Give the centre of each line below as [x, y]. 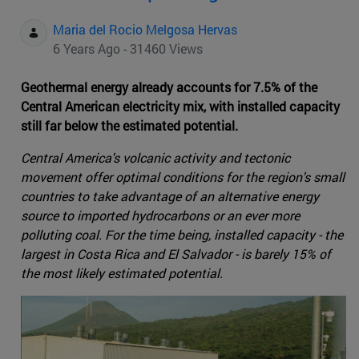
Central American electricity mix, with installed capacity [180, 107]
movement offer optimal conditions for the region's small [183, 177]
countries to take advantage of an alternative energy [170, 196]
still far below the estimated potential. [129, 126]
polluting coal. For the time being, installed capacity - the [182, 235]
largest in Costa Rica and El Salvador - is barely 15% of [176, 254]
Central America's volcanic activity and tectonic [155, 158]
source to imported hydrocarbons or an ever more [160, 216]
